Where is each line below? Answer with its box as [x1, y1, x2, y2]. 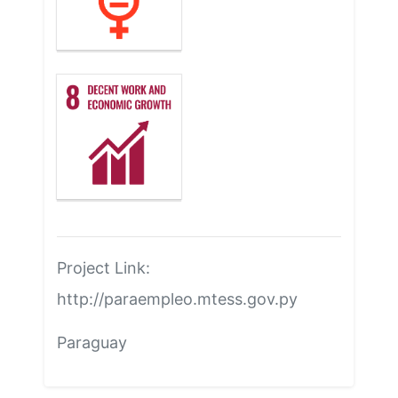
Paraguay [56, 333, 127, 352]
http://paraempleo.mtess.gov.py [56, 290, 298, 308]
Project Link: [56, 259, 150, 277]
